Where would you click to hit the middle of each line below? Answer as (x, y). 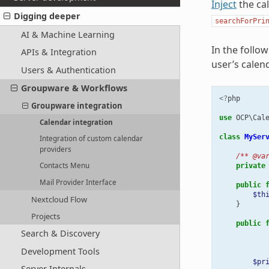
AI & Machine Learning (68, 34)
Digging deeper (47, 16)
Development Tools (60, 251)
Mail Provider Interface (78, 182)
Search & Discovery (60, 234)
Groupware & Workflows (74, 88)
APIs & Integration (59, 52)
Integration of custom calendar (92, 138)
